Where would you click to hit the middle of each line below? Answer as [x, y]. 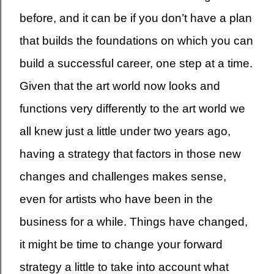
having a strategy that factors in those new [130, 154]
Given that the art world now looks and [120, 86]
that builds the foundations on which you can [136, 40]
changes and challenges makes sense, [123, 176]
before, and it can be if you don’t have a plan [136, 18]
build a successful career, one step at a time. [136, 63]
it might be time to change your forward [121, 244]
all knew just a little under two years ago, [125, 131]
